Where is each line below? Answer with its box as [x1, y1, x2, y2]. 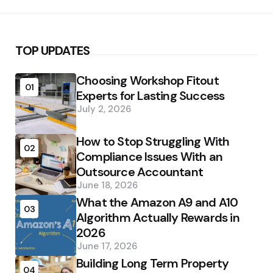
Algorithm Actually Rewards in [76, 209, 239, 225]
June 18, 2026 [77, 179, 138, 191]
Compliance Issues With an [76, 148, 222, 165]
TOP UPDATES [15, 42, 90, 58]
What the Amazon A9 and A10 [76, 194, 238, 210]
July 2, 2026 [77, 102, 131, 115]
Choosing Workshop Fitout [76, 72, 219, 88]
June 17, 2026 [77, 239, 137, 252]
